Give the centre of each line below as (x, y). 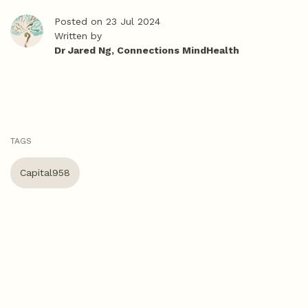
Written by (78, 36)
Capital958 (45, 173)
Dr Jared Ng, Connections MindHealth (147, 50)
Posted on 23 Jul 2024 (107, 21)
